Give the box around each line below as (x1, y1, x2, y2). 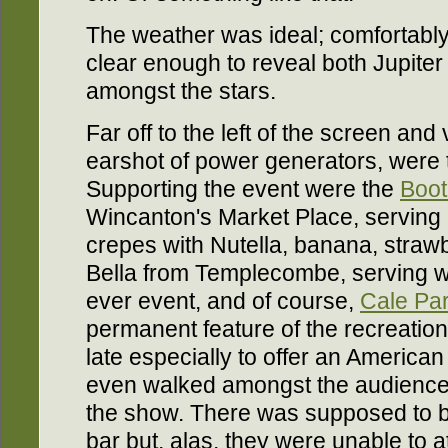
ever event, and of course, (86, 288, 360, 314)
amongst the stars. (86, 78, 276, 104)
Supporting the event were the (86, 176, 400, 202)
